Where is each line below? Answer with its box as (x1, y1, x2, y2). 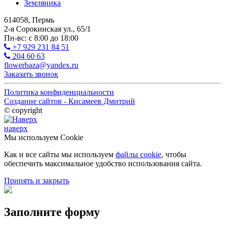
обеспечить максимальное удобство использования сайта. (4, 159, 202, 168)
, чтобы (161, 150, 186, 159)
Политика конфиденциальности (4, 87, 114, 96)
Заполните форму (4, 205, 100, 218)
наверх (4, 124, 28, 133)
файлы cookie (116, 150, 161, 159)
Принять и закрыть (4, 176, 69, 185)
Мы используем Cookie (4, 133, 83, 142)
